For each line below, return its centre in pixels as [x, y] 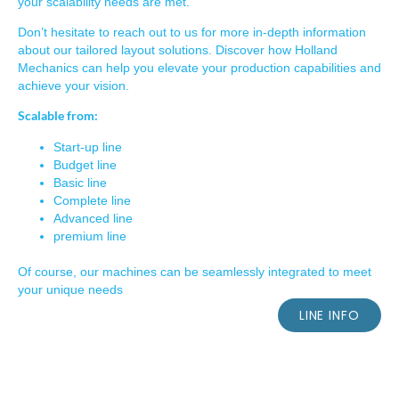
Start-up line [88, 147]
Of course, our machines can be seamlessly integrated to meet [195, 271]
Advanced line [95, 218]
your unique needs [70, 289]
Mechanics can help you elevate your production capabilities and [199, 67]
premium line [90, 236]
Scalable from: [58, 116]
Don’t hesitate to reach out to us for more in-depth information [192, 32]
